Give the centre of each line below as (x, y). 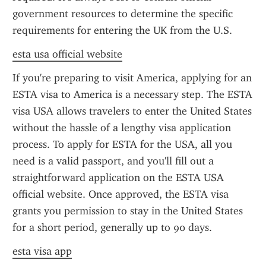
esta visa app (42, 251)
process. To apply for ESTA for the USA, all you (122, 144)
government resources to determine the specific (123, 14)
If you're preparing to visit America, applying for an (132, 78)
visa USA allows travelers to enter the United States (132, 111)
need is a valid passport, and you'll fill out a (113, 161)
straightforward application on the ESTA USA (118, 178)
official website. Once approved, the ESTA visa (121, 194)
